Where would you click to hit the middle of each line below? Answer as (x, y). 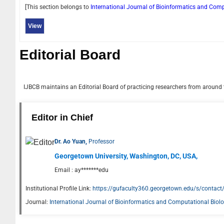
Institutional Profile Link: (58, 188)
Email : (64, 170)
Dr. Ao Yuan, (71, 141)
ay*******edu (91, 170)
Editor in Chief (62, 117)
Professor (101, 141)
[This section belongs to (58, 7)
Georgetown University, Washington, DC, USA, (126, 156)
